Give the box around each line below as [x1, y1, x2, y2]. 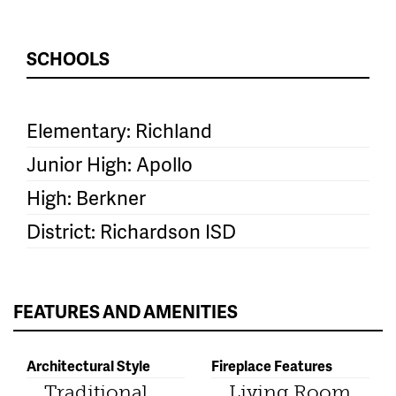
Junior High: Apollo [27, 149, 193, 178]
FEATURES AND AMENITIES [13, 298, 238, 324]
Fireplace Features [211, 354, 332, 376]
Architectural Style [27, 354, 150, 376]
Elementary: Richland [27, 116, 212, 144]
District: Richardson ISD [27, 217, 236, 245]
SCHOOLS [27, 45, 110, 71]
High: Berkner [27, 183, 146, 211]
